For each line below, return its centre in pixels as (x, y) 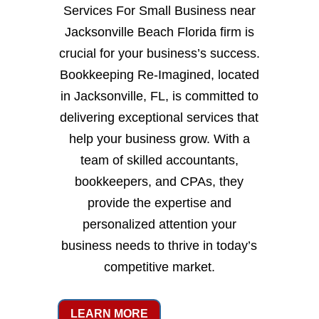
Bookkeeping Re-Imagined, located (159, 74)
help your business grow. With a (159, 138)
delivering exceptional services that (159, 117)
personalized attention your (159, 224)
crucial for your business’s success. (159, 53)
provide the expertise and (159, 203)
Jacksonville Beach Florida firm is (159, 32)
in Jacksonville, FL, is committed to (159, 96)
